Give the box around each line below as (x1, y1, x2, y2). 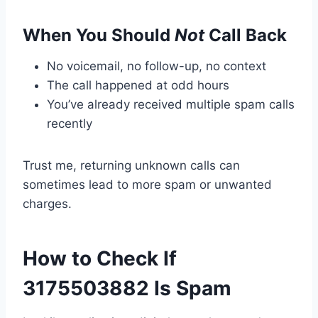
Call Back (204, 25, 287, 46)
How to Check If (23, 246, 177, 271)
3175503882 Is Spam (23, 276, 231, 301)
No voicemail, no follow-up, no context (47, 59, 266, 74)
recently (47, 116, 92, 131)
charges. (23, 197, 72, 212)
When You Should (23, 25, 175, 46)
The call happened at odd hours (47, 78, 229, 93)
